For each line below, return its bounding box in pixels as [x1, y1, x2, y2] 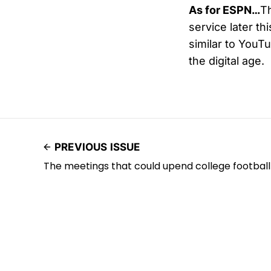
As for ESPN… [189, 4, 260, 17]
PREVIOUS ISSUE [54, 141, 140, 154]
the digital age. [189, 54, 264, 68]
